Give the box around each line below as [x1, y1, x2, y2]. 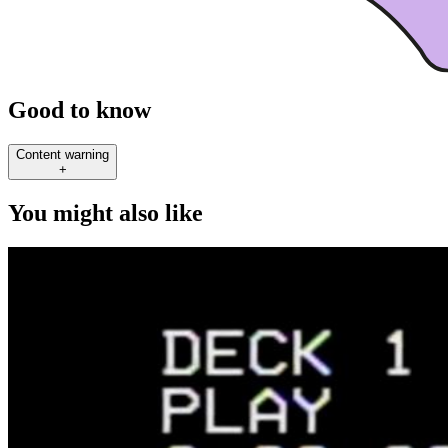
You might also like [8, 200, 203, 227]
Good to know [8, 97, 151, 124]
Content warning [16, 147, 109, 163]
